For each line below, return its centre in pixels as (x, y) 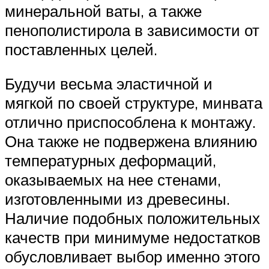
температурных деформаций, (110, 161)
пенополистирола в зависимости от (132, 30)
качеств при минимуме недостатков (133, 237)
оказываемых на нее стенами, (113, 180)
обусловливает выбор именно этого (132, 257)
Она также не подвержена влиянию (131, 141)
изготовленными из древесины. (117, 199)
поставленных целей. (81, 49)
